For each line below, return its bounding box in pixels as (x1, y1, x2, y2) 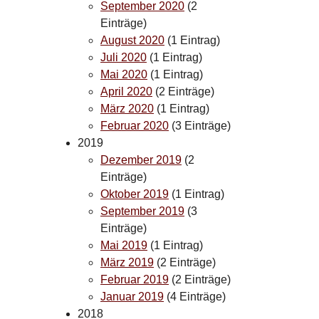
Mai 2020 (100, 68, 147, 80)
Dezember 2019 (100, 153, 182, 166)
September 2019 (100, 204, 184, 217)
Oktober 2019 (100, 187, 169, 200)
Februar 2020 (100, 119, 169, 132)
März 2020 (100, 102, 154, 115)
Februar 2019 (100, 273, 169, 286)
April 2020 (100, 85, 152, 98)
